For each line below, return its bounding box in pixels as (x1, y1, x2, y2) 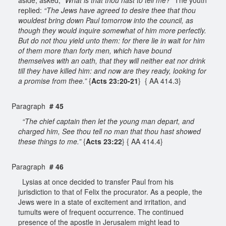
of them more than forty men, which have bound (18, 45, 172, 55)
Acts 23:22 (86, 136, 122, 146)
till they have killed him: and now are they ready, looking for (18, 65, 206, 76)
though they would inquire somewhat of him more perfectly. (18, 25, 206, 35)
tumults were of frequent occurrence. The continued (18, 206, 184, 217)
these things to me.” (18, 136, 81, 146)
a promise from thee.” (18, 75, 89, 86)
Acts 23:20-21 (91, 75, 138, 86)
